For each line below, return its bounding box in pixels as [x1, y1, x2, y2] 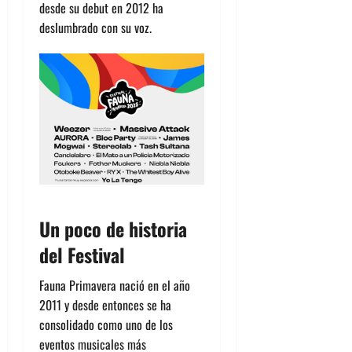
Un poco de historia [39, 214, 187, 244]
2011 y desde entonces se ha [39, 295, 171, 315]
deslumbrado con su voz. [39, 17, 152, 37]
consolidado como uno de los [39, 315, 173, 335]
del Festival [39, 240, 125, 269]
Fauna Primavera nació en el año [39, 276, 190, 295]
